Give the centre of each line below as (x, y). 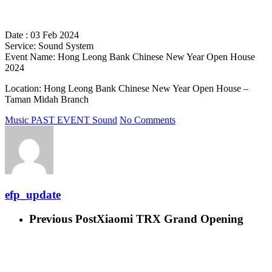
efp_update (33, 194)
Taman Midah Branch (47, 99)
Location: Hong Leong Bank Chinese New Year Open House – (127, 88)
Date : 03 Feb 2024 (42, 35)
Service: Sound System (49, 46)
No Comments (148, 120)
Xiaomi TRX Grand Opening (170, 219)
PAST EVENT (60, 120)
